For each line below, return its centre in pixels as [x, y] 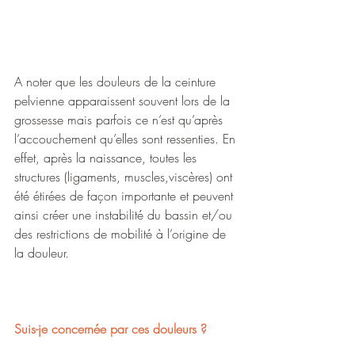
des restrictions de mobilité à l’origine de [122, 234]
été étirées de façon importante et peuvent [126, 196]
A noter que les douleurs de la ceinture [117, 82]
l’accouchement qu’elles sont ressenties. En [127, 139]
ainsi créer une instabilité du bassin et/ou [125, 215]
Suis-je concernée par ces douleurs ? [111, 329]
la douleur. [42, 253]
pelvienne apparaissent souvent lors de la [124, 101]
